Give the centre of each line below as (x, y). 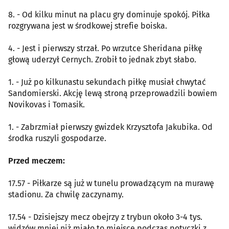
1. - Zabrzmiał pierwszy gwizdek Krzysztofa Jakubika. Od (110, 127)
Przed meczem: (37, 161)
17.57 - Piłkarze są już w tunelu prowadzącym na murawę (111, 183)
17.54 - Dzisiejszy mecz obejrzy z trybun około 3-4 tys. (105, 217)
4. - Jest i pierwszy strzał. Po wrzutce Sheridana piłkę (105, 48)
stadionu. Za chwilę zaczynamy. (66, 194)
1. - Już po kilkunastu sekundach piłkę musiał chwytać (107, 82)
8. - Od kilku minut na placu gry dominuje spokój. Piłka (109, 14)
